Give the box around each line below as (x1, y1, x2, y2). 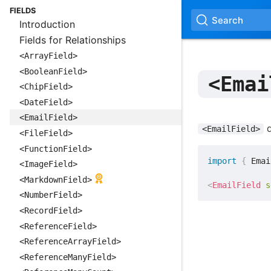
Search (212, 14, 243, 26)
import (207, 155, 237, 166)
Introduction (19, 18, 75, 30)
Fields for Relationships (19, 33, 126, 46)
